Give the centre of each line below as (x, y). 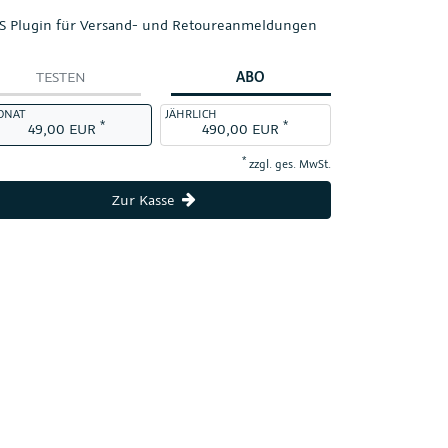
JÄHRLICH (190, 113)
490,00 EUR (241, 128)
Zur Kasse (146, 199)
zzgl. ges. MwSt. (288, 163)
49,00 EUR (61, 128)
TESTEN (60, 76)
